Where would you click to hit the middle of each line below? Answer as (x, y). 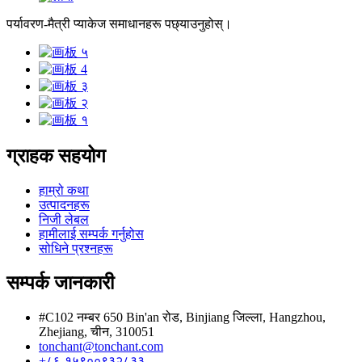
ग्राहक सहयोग (56, 156)
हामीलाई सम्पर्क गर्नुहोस (91, 234)
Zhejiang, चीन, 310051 (97, 331)
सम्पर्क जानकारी (60, 282)
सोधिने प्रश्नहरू (76, 249)
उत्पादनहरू (64, 205)
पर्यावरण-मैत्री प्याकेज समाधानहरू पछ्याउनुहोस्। (119, 24)
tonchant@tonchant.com (101, 346)
